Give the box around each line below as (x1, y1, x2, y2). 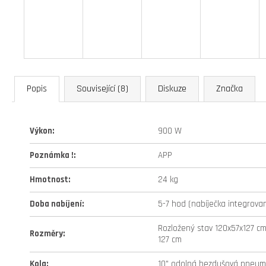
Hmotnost (30, 174, 68, 185)
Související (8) (77, 83, 128, 95)
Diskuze (158, 83, 186, 95)
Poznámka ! (30, 150, 74, 161)
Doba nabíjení (30, 198, 82, 210)
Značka (216, 83, 243, 95)
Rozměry (30, 228, 63, 239)
